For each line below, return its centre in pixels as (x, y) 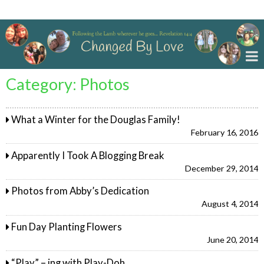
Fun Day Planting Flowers (67, 227)
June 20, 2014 (232, 239)
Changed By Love (50, 10)
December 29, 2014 (222, 168)
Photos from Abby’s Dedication (80, 191)
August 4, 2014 (230, 204)
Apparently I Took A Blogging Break (88, 155)
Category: (43, 84)
